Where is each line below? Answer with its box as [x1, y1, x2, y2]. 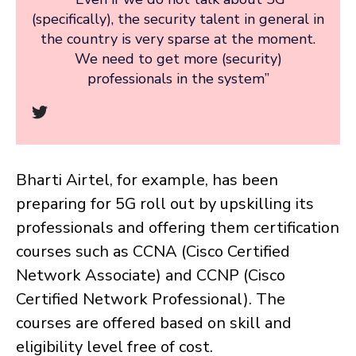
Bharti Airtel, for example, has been [16, 169, 278, 192]
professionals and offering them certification [16, 217, 339, 239]
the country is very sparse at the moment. [41, 29, 315, 49]
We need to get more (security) [74, 49, 282, 69]
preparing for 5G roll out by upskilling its [16, 193, 314, 215]
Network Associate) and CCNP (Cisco [16, 265, 285, 287]
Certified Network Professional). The [16, 288, 285, 311]
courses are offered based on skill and [16, 312, 292, 335]
